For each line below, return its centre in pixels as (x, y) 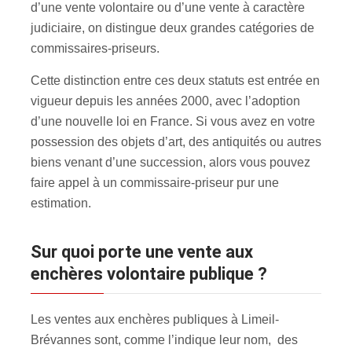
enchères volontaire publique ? (149, 273)
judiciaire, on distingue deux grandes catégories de (172, 27)
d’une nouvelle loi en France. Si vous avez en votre (173, 121)
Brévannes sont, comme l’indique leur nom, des (164, 339)
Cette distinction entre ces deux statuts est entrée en (175, 80)
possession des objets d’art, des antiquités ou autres (176, 141)
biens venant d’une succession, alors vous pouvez (170, 162)
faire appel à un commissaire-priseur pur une (155, 182)
